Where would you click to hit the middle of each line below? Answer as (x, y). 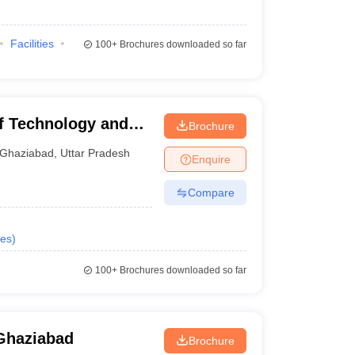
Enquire (211, 159)
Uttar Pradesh (95, 153)
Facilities (32, 44)
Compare (211, 192)
